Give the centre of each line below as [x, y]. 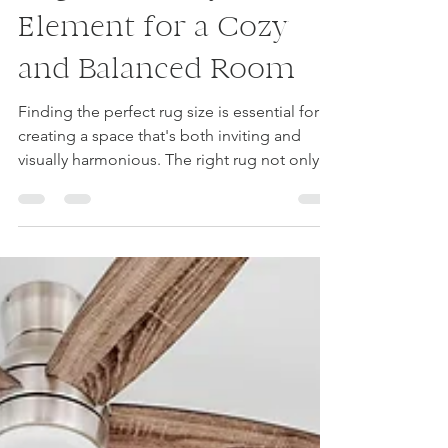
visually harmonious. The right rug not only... [174, 247]
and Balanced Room [156, 156]
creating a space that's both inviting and [159, 223]
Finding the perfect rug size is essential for [168, 199]
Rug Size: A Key [120, 72]
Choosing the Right [150, 30]
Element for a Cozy [152, 114]
